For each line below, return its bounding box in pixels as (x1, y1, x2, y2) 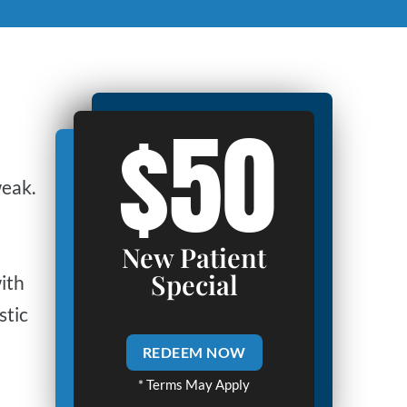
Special (150, 266, 238, 302)
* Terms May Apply (138, 376, 250, 392)
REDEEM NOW (142, 343, 246, 361)
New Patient (122, 239, 266, 274)
